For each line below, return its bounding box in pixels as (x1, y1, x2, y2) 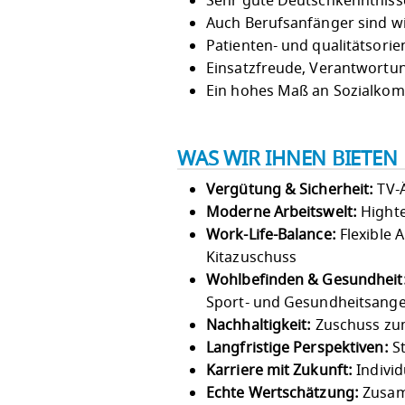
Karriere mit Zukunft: (206, 359, 353, 381)
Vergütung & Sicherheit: (206, 178, 374, 201)
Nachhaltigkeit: (206, 314, 312, 336)
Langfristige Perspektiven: (206, 336, 389, 359)
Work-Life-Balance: (206, 223, 336, 246)
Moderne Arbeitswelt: (206, 201, 357, 223)
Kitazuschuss (206, 246, 297, 268)
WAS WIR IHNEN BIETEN (177, 144, 398, 174)
